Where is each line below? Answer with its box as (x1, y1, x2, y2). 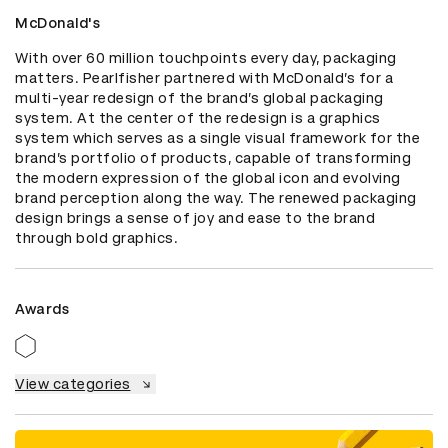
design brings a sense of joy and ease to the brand (15, 210, 375, 227)
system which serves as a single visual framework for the (15, 130, 420, 147)
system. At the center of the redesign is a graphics (15, 110, 381, 127)
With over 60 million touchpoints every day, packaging (15, 50, 397, 67)
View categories (15, 376, 131, 393)
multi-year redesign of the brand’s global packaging (15, 90, 384, 107)
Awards (15, 301, 69, 318)
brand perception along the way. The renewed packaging (15, 190, 417, 207)
